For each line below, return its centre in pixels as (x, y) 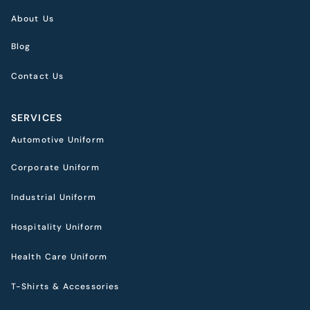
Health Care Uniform (59, 256)
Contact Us (37, 76)
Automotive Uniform (58, 139)
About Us (33, 18)
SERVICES (37, 117)
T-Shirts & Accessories (65, 286)
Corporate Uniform (55, 167)
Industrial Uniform (54, 197)
